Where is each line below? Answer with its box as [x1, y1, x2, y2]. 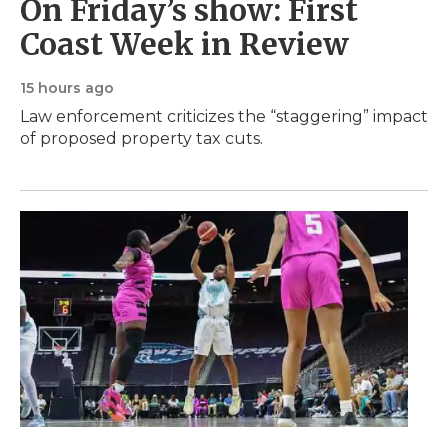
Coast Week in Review [20, 24, 349, 63]
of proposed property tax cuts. [20, 128, 263, 148]
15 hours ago [20, 78, 114, 97]
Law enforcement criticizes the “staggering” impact [20, 106, 428, 126]
